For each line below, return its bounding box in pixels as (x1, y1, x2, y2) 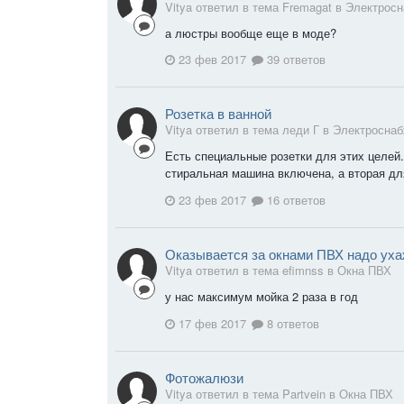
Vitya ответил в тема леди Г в (165, 121, 333, 139)
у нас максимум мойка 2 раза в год (165, 287, 362, 305)
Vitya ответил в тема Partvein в (165, 384, 339, 402)
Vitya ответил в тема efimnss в (165, 261, 337, 279)
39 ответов (263, 50, 326, 69)
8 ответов (263, 314, 319, 332)
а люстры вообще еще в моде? (165, 23, 340, 41)
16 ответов (263, 190, 326, 208)
